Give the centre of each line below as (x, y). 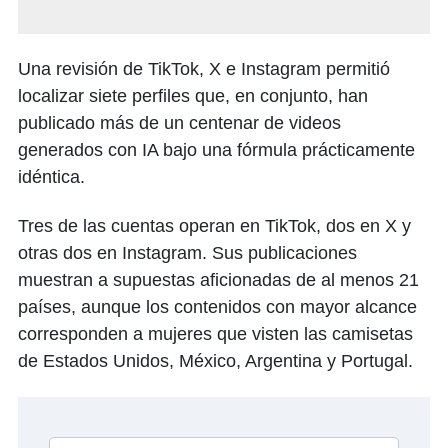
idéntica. (51, 177)
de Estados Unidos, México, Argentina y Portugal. (215, 361)
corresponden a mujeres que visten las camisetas (215, 334)
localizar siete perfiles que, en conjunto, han (193, 96)
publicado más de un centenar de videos (179, 123)
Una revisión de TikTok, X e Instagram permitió (204, 69)
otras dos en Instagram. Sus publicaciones (187, 253)
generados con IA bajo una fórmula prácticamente (216, 150)
